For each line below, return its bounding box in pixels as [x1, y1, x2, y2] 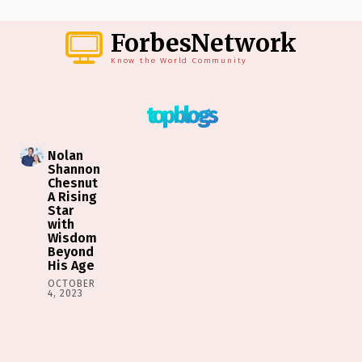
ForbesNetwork [111, 27, 297, 59]
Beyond [48, 243, 95, 259]
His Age [48, 257, 95, 273]
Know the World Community [111, 56, 248, 66]
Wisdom [48, 229, 98, 246]
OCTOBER [48, 277, 96, 289]
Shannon [48, 161, 101, 177]
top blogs [146, 101, 216, 128]
